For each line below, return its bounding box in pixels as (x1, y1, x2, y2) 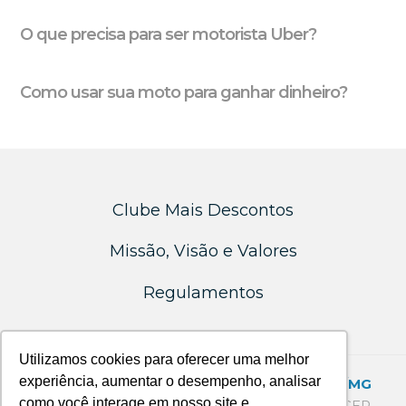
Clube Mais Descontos (112, 199, 294, 220)
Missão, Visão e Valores (109, 241, 297, 262)
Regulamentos (142, 282, 264, 303)
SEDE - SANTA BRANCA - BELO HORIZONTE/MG (34, 376, 372, 393)
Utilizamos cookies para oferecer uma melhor (19, 352, 310, 368)
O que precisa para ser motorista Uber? (20, 24, 317, 45)
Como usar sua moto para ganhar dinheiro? (20, 82, 348, 102)
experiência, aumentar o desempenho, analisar (19, 373, 322, 390)
